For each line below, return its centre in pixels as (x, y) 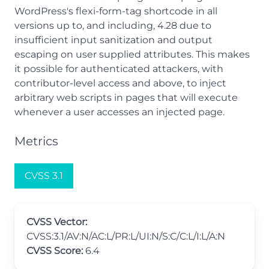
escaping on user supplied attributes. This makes (132, 54)
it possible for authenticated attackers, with (119, 69)
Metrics (36, 141)
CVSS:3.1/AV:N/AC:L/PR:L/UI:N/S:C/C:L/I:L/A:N (126, 236)
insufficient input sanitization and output (113, 40)
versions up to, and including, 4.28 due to (113, 26)
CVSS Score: (55, 251)
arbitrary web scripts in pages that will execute (126, 98)
